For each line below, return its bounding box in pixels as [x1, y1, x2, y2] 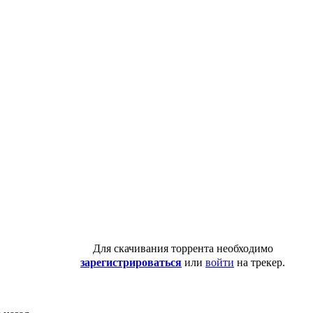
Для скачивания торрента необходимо [92, 242, 273, 255]
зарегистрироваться [80, 256, 182, 269]
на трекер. [234, 256, 285, 269]
